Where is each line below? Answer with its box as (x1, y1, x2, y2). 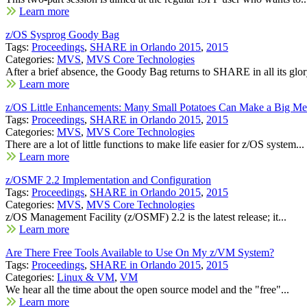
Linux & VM (57, 271, 114, 283)
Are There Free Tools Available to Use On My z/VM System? (5, 246, 274, 258)
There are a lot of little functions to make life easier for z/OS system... (5, 138, 304, 150)
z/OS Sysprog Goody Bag (5, 28, 119, 40)
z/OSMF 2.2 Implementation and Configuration (5, 173, 211, 186)
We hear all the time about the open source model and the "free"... (5, 283, 289, 295)
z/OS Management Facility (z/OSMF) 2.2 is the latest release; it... (5, 210, 286, 223)
